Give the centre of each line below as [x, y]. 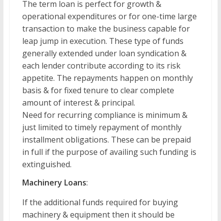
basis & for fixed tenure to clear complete [98, 90]
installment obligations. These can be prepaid [106, 140]
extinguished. [47, 164]
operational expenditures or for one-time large [109, 16]
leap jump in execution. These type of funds [103, 41]
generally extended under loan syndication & [104, 53]
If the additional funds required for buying [100, 202]
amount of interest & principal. [78, 103]
